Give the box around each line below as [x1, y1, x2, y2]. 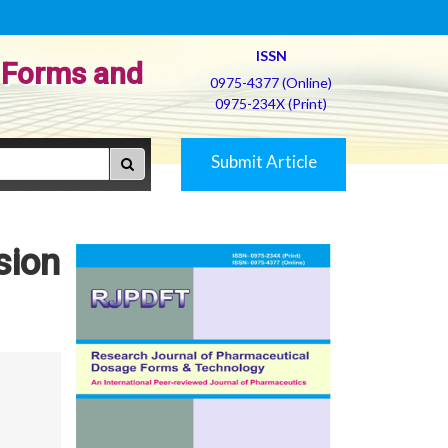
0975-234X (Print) [215, 95, 327, 112]
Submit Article [210, 151, 317, 172]
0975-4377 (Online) [210, 74, 332, 91]
